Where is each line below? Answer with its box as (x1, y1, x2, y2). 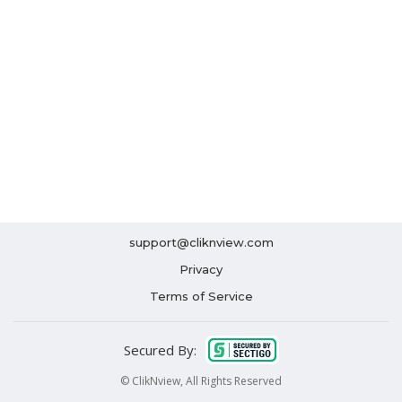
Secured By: (123, 340, 197, 359)
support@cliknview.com (128, 235, 274, 249)
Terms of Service (149, 289, 253, 303)
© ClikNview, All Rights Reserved (120, 373, 282, 389)
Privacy (179, 262, 223, 276)
